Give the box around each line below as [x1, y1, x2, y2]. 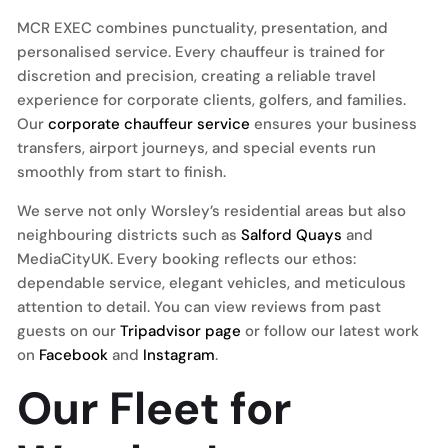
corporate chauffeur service [48, 114, 250, 134]
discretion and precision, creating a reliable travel [17, 66, 376, 86]
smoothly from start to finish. [17, 162, 226, 182]
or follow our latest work [241, 321, 419, 341]
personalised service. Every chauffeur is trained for [17, 42, 385, 62]
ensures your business [250, 114, 417, 134]
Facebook [39, 345, 108, 365]
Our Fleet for [17, 379, 291, 438]
